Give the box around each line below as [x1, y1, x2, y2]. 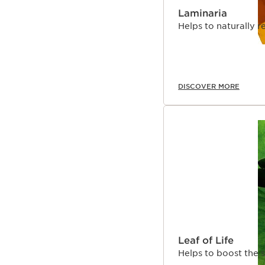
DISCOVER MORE [178, 82, 240, 91]
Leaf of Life [178, 235, 234, 247]
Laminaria [178, 8, 227, 20]
